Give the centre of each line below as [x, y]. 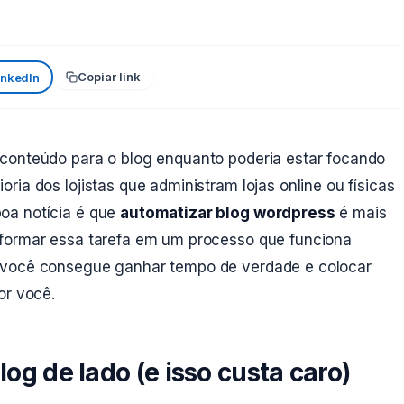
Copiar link [110, 77]
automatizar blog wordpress [228, 213]
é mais [361, 213]
